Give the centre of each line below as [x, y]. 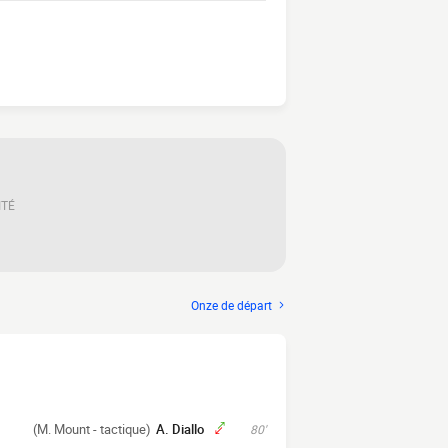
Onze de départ [231, 305]
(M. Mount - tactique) [92, 429]
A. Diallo [180, 429]
